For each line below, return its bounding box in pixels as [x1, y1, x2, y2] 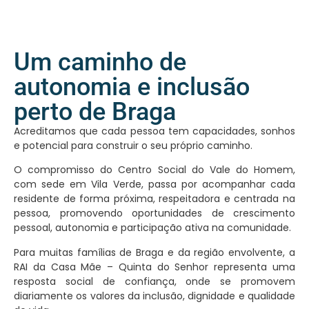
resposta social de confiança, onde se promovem [14, 274, 295, 288]
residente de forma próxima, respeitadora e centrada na [14, 192, 295, 206]
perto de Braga [14, 97, 176, 126]
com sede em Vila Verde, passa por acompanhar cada [14, 177, 295, 192]
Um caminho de [14, 47, 186, 77]
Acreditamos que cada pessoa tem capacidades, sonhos [14, 123, 295, 138]
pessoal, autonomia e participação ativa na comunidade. [14, 221, 291, 235]
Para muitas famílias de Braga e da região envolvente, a [14, 245, 295, 259]
